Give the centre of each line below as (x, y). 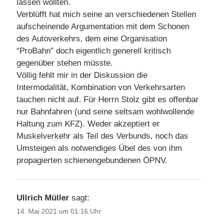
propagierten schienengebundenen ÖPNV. (92, 161)
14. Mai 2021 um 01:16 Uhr (59, 211)
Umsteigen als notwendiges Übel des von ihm (99, 148)
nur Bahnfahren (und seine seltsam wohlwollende (105, 112)
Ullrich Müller (43, 198)
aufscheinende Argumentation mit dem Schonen (103, 27)
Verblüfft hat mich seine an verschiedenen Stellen (106, 15)
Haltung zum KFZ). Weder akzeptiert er (88, 124)
